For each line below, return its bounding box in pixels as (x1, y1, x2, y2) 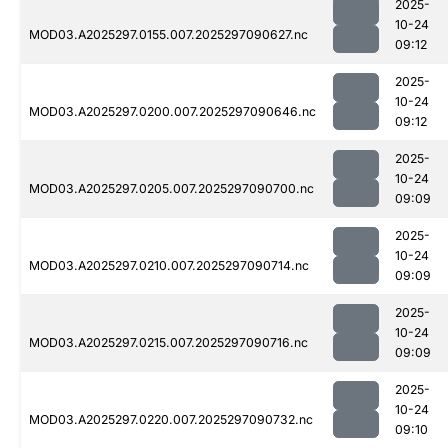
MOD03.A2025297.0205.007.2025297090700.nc (29, 181, 314, 197)
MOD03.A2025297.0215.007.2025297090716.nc (29, 335, 308, 351)
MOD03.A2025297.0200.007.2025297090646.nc (29, 104, 316, 120)
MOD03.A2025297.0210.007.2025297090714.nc (29, 258, 309, 274)
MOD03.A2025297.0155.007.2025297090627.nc (29, 27, 308, 43)
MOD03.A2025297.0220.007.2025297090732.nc (29, 412, 313, 428)
